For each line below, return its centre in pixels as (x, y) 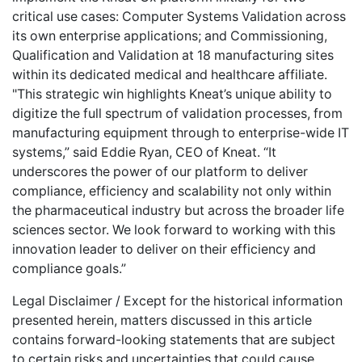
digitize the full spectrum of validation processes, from (177, 113)
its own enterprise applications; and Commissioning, (170, 36)
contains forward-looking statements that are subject (174, 339)
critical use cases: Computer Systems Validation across (179, 16)
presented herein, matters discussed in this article (162, 320)
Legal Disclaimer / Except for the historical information (177, 301)
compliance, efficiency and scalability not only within (172, 191)
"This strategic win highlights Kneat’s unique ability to (172, 94)
